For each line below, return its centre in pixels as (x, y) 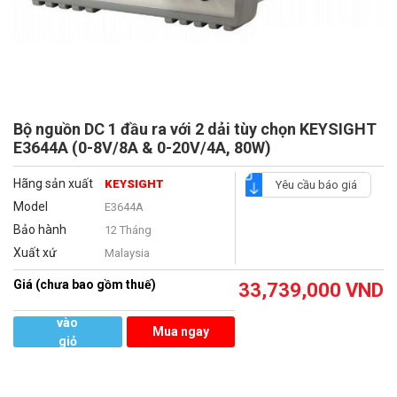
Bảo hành (40, 230)
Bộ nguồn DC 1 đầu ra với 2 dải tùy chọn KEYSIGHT (195, 129)
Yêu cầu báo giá (316, 185)
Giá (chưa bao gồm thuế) (85, 285)
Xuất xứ (35, 253)
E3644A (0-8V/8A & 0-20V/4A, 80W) (142, 148)
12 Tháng (128, 230)
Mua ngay (180, 332)
